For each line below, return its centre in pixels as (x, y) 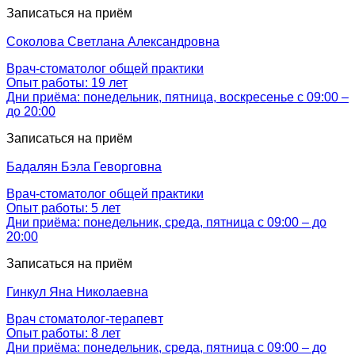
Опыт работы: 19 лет (67, 82)
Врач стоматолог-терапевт (85, 319)
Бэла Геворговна (110, 166)
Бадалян (32, 166)
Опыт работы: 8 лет (63, 333)
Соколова (35, 41)
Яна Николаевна (97, 292)
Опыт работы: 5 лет (63, 208)
